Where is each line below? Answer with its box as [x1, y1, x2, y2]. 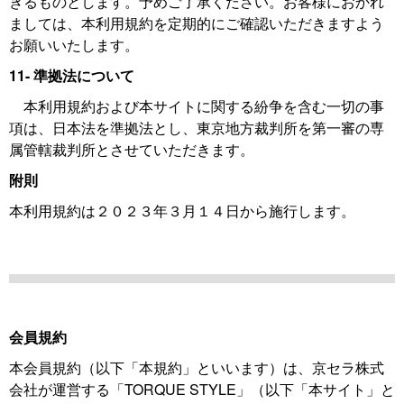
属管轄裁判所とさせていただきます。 [9, 139, 254, 160]
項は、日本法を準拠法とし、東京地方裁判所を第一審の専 [9, 117, 384, 138]
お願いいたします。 [9, 34, 139, 55]
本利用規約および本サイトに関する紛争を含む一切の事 [9, 96, 384, 116]
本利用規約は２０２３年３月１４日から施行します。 [9, 200, 355, 221]
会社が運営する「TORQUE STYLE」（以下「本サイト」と [9, 379, 395, 399]
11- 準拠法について [9, 65, 134, 86]
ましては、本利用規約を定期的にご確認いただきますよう [9, 13, 384, 33]
